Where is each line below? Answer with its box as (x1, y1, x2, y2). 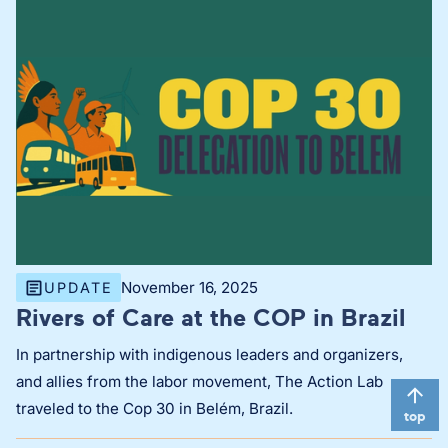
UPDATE (44, 279, 113, 297)
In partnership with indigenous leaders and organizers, (16, 345, 403, 365)
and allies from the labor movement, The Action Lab (16, 372, 383, 392)
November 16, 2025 (121, 278, 258, 298)
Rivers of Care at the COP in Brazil (16, 302, 405, 333)
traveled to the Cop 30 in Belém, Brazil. (16, 399, 293, 419)
